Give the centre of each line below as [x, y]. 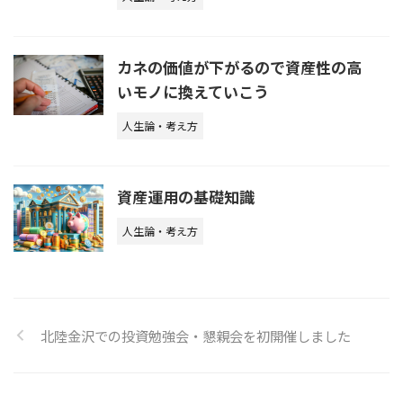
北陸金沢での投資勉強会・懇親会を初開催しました [196, 335]
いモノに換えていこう [193, 91]
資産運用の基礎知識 [186, 196]
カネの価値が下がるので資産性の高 [239, 67]
